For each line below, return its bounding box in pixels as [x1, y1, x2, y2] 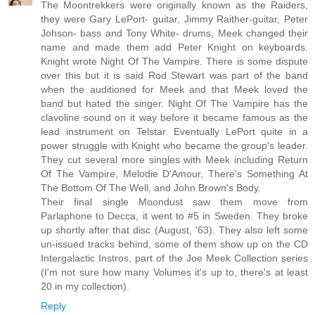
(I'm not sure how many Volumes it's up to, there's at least [41, 266, 308, 278]
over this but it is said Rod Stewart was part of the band [41, 70, 308, 82]
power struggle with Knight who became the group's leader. [41, 140, 308, 152]
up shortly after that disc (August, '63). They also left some [41, 224, 308, 236]
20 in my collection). [41, 281, 129, 292]
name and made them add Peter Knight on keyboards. [41, 41, 308, 53]
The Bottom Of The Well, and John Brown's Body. [41, 182, 261, 194]
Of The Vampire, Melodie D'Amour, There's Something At [41, 168, 308, 180]
